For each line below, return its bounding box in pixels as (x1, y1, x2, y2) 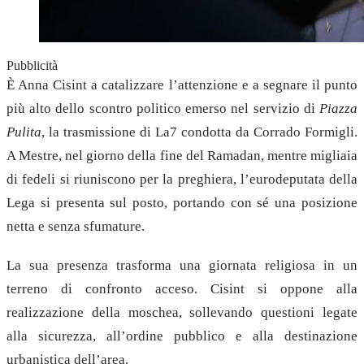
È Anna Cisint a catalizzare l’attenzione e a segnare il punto (6, 76, 357, 93)
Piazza (319, 100, 357, 116)
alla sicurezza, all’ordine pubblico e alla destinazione (6, 327, 357, 344)
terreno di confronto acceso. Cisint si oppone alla (6, 280, 357, 297)
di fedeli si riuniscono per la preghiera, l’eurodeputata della (6, 171, 357, 187)
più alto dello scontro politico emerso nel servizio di (6, 100, 319, 116)
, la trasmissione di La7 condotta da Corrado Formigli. (41, 123, 357, 140)
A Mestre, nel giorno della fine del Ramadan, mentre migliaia (6, 147, 357, 163)
